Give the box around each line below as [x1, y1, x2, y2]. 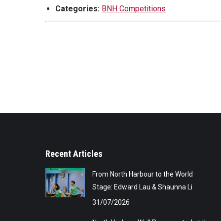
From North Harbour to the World [92, 170, 193, 178]
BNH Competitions [102, 3, 166, 13]
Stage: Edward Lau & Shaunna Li [92, 183, 192, 191]
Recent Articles [45, 148, 103, 159]
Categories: [55, 3, 100, 13]
